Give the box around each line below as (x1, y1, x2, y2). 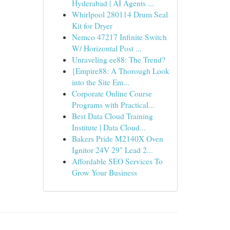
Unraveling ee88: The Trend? (71, 54, 165, 65)
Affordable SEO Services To (71, 156, 163, 166)
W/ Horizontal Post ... (71, 43, 142, 53)
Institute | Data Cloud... (71, 122, 146, 132)
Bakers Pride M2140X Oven (71, 133, 163, 144)
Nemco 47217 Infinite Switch (71, 32, 167, 42)
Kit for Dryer (71, 21, 112, 31)
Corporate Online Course (71, 88, 152, 99)
